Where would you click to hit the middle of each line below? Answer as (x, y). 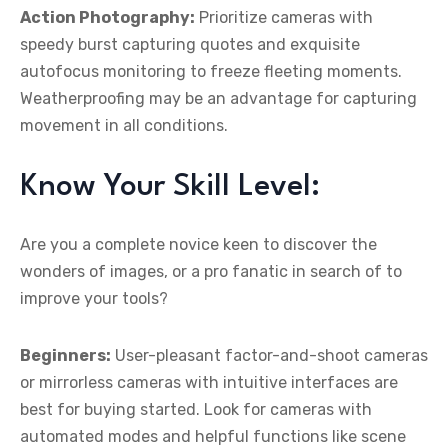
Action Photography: (107, 17)
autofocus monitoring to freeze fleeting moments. (211, 71)
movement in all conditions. (124, 125)
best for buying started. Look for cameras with (196, 409)
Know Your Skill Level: (170, 186)
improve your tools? (94, 298)
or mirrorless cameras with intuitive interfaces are (209, 382)
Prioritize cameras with (284, 17)
